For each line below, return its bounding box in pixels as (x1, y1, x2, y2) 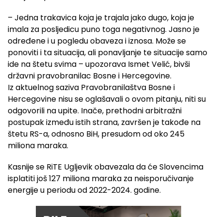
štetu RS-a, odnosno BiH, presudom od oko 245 (8, 128, 185, 140)
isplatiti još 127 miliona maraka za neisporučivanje (8, 173, 194, 185)
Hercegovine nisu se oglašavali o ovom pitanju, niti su (8, 93, 206, 105)
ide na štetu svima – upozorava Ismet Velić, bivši (8, 59, 190, 70)
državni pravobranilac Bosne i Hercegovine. (8, 70, 171, 82)
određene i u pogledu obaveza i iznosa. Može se (8, 35, 186, 47)
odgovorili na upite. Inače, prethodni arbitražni (8, 105, 182, 117)
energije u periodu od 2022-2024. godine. (8, 185, 161, 196)
